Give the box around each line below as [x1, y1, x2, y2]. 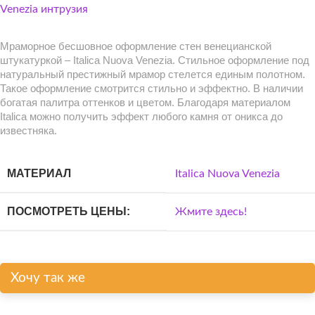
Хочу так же [11, 271, 85, 285]
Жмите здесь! [175, 205, 247, 217]
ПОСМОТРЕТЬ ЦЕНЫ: [7, 205, 130, 217]
